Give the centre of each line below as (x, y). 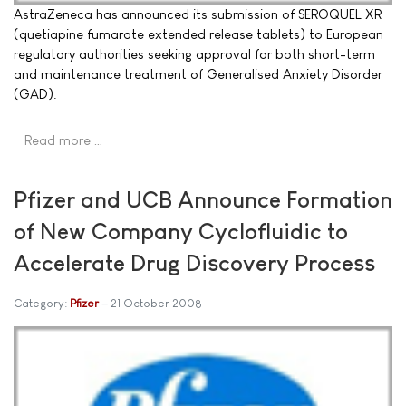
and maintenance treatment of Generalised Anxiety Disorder (198, 74)
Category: (42, 303)
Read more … (64, 140)
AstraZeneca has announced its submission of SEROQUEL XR (198, 14)
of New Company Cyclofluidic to (181, 231)
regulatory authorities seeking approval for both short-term (194, 54)
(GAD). (35, 94)
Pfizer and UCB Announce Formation (203, 199)
